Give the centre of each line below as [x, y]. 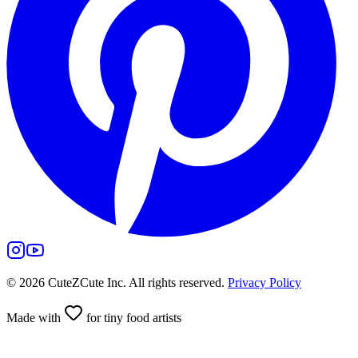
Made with [35, 317]
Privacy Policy [265, 282]
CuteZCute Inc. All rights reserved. [135, 282]
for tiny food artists [132, 317]
